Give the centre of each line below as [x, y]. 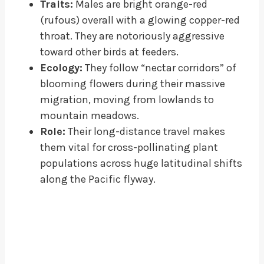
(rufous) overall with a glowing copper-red [140, 20]
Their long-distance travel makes [145, 131]
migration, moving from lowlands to [127, 99]
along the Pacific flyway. [98, 179]
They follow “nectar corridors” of [159, 67]
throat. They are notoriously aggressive [132, 36]
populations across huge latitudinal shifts [141, 163]
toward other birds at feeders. [109, 52]
